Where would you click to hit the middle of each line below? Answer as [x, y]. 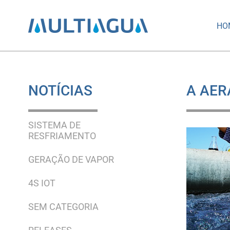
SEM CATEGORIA [63, 207]
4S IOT [42, 183]
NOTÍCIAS [60, 91]
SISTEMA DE [54, 125]
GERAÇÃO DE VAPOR [71, 159]
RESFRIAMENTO [62, 136]
